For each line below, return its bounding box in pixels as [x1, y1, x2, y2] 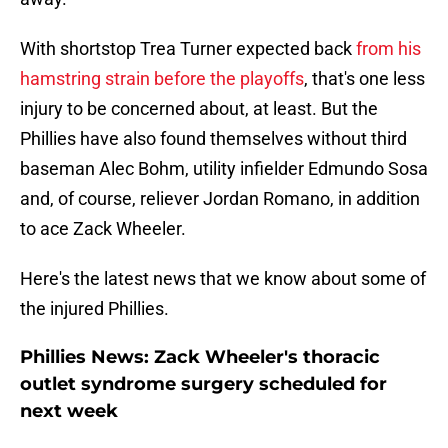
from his [356, 38, 421, 60]
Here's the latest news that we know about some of [20, 268, 426, 290]
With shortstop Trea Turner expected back [20, 38, 356, 60]
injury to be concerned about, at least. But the [20, 98, 378, 120]
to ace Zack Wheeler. [20, 218, 186, 240]
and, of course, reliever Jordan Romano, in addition [20, 188, 420, 210]
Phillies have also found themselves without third [20, 128, 407, 150]
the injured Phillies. [20, 298, 169, 320]
